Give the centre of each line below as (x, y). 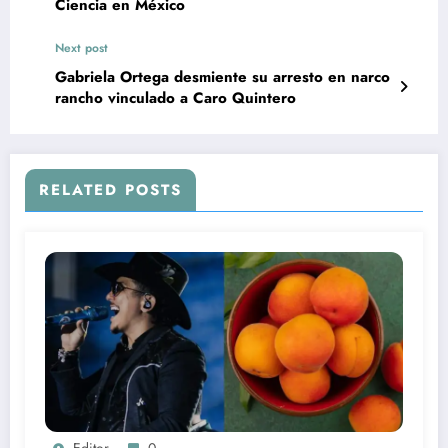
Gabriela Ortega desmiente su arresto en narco (222, 76)
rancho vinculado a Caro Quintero (175, 97)
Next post (81, 47)
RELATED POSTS (110, 189)
